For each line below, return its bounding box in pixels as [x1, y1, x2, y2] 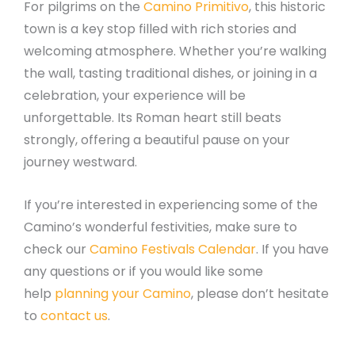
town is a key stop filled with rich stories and [24, 20, 296, 39]
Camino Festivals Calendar [90, 240, 256, 259]
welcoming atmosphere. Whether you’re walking [24, 42, 326, 61]
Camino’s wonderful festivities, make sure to [24, 218, 297, 237]
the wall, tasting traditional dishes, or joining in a [24, 64, 317, 83]
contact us [40, 307, 108, 326]
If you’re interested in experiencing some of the [24, 196, 318, 215]
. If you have [256, 240, 329, 259]
